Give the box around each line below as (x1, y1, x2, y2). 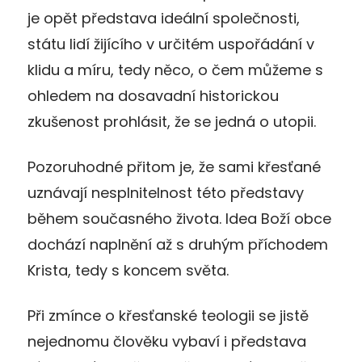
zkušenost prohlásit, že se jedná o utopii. (27, 111, 316, 132)
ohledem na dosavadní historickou (27, 85, 279, 106)
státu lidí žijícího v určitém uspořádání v (27, 33, 314, 54)
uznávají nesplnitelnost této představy (27, 182, 304, 203)
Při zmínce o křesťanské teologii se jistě (27, 305, 309, 326)
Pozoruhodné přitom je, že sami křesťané (27, 156, 321, 177)
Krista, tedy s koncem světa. (27, 259, 229, 280)
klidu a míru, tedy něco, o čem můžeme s (27, 59, 323, 80)
